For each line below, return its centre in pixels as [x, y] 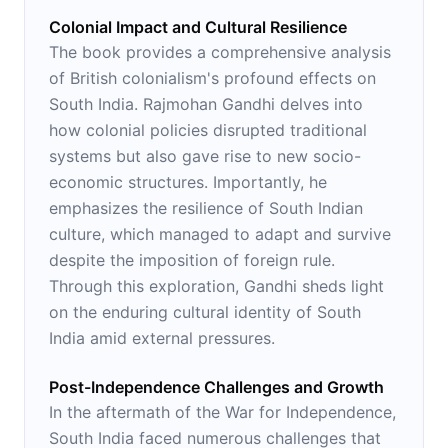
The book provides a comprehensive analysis [220, 51]
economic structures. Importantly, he [188, 181]
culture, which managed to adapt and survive [220, 233]
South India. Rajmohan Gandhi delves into [206, 103]
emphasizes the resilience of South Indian [206, 207]
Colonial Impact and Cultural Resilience [198, 26]
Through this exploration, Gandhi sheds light [216, 285]
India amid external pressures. [162, 337]
